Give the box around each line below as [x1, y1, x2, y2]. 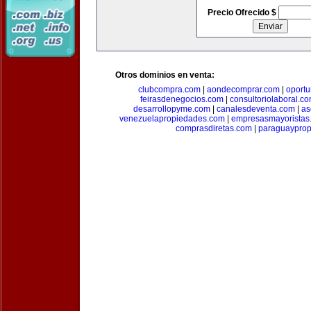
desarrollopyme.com [133, 104, 210, 114]
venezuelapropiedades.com [119, 114, 225, 124]
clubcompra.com [138, 85, 201, 94]
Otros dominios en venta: [115, 70, 215, 80]
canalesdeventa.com [216, 104, 295, 114]
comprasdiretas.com [176, 124, 252, 133]
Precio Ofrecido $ [207, 8, 278, 17]
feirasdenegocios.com [140, 94, 224, 104]
